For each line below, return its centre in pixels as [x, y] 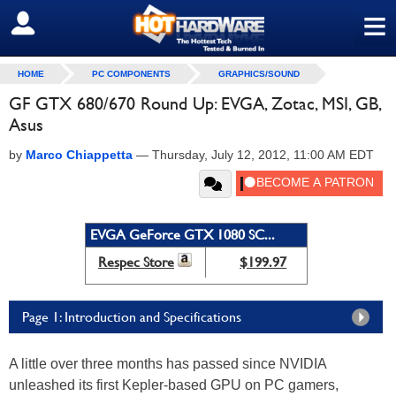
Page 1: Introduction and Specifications [132, 317]
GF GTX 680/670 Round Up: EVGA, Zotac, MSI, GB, [194, 103]
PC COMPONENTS [131, 74]
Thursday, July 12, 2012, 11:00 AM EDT [263, 155]
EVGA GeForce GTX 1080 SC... [182, 235]
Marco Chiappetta [79, 155]
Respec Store [136, 262]
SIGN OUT [52, 24]
